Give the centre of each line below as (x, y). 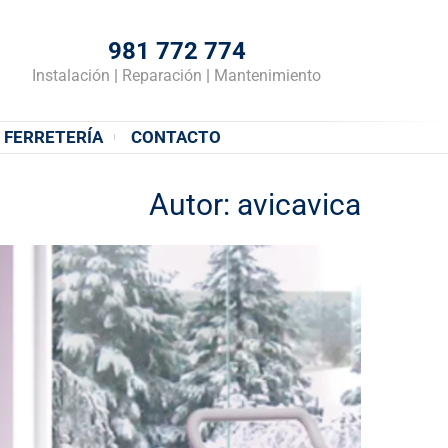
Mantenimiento (265, 75)
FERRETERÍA (53, 136)
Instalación (73, 75)
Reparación (162, 75)
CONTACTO (175, 136)
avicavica (299, 204)
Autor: (193, 204)
